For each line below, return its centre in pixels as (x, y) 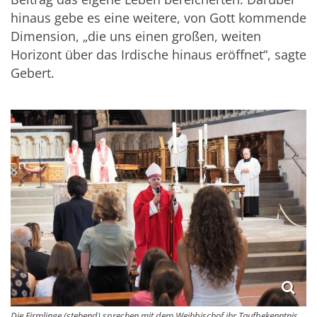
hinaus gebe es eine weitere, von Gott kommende (158, 18)
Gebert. (33, 73)
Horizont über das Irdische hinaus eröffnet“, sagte (158, 55)
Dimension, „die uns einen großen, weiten (136, 36)
